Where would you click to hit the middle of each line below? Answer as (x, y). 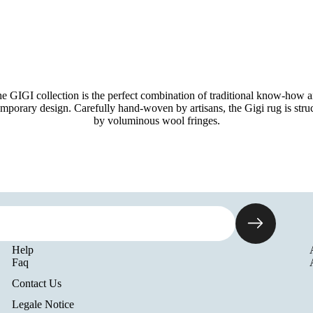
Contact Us (37, 283)
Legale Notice (43, 304)
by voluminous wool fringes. (156, 120)
